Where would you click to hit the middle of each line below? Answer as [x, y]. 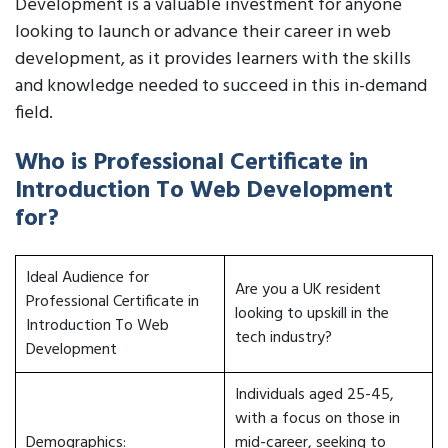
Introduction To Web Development [204, 191]
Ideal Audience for [87, 278]
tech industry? [283, 338]
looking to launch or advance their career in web [203, 32]
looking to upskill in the [312, 314]
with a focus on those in [317, 419]
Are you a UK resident [308, 290]
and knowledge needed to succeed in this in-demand [221, 86]
